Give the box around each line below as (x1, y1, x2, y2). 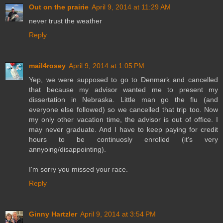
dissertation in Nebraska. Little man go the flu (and (29, 96, 218, 104)
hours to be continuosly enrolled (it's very (29, 135, 218, 144)
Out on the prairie (29, 3, 89, 11)
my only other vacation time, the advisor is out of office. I (29, 115, 218, 124)
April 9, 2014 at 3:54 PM (80, 210, 156, 219)
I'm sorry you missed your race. (29, 165, 128, 174)
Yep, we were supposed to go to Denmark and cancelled (29, 76, 218, 84)
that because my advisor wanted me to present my (29, 86, 218, 94)
